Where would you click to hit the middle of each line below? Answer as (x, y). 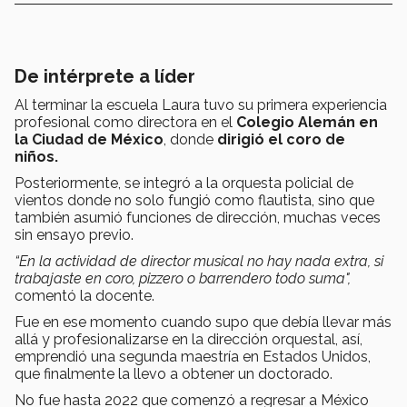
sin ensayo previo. (76, 235)
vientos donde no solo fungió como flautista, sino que (194, 201)
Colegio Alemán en (307, 123)
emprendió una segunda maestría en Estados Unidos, (193, 357)
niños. (40, 157)
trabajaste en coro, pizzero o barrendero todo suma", (183, 279)
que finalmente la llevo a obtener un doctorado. (175, 374)
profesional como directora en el (125, 123)
